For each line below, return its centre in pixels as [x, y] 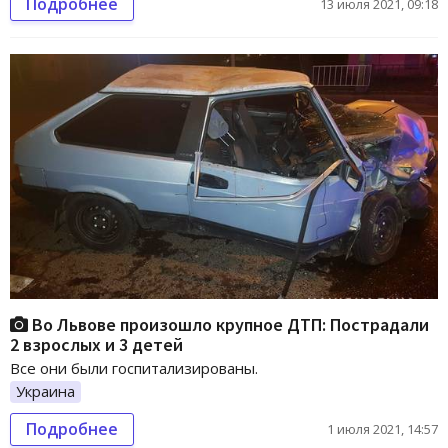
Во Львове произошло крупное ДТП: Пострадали [228, 324]
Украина [45, 390]
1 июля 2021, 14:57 [382, 428]
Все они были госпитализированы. [134, 367]
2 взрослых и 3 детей [96, 344]
